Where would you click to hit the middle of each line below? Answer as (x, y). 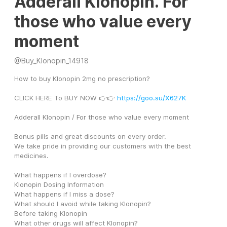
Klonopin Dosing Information (60, 185)
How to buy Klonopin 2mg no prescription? (82, 79)
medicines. (32, 156)
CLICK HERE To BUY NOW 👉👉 (66, 98)
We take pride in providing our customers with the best (103, 146)
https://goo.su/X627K (152, 98)
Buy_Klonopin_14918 (55, 61)
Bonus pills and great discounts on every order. (91, 137)
